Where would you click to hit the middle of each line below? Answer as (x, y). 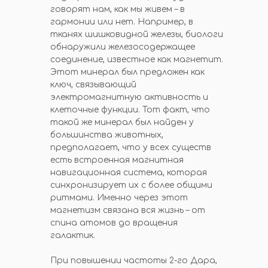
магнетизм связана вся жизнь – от (128, 210)
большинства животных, (107, 135)
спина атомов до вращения (114, 223)
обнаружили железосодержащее (123, 47)
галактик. (73, 235)
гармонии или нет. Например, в (122, 22)
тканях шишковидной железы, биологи (137, 34)
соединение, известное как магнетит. (137, 60)
